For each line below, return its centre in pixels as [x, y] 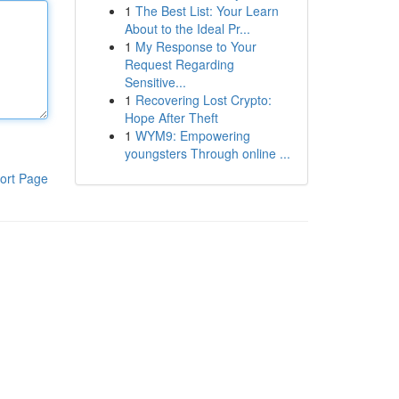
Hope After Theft [171, 118]
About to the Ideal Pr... [187, 28]
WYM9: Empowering [192, 135]
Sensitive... [155, 82]
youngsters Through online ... [207, 153]
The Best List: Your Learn [207, 11]
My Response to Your [195, 46]
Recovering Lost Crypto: [203, 100]
